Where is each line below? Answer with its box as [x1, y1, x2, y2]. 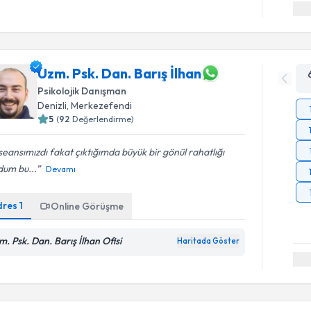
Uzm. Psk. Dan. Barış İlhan [37, 64, 202, 82]
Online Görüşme [51, 200, 124, 212]
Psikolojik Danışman [37, 85, 127, 97]
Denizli [37, 99, 67, 112]
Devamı [46, 164, 76, 174]
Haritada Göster [177, 236, 240, 246]
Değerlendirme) [72, 114, 135, 124]
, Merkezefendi [67, 99, 133, 112]
